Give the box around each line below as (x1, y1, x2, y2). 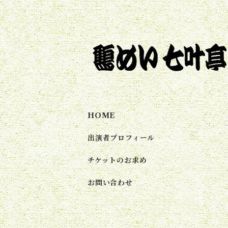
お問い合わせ (88, 178, 133, 187)
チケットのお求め (88, 155, 147, 165)
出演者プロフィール (88, 133, 155, 142)
